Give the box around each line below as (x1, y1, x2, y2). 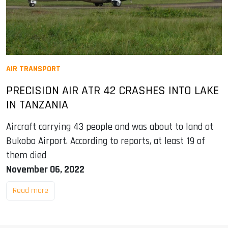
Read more (13, 185, 48, 196)
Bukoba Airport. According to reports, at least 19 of (6, 134, 205, 148)
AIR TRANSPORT (6, 63, 61, 74)
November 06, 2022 (6, 163, 84, 176)
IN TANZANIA (6, 97, 68, 112)
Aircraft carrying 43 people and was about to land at (6, 120, 213, 133)
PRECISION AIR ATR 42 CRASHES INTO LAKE (6, 82, 219, 98)
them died (6, 149, 46, 162)
